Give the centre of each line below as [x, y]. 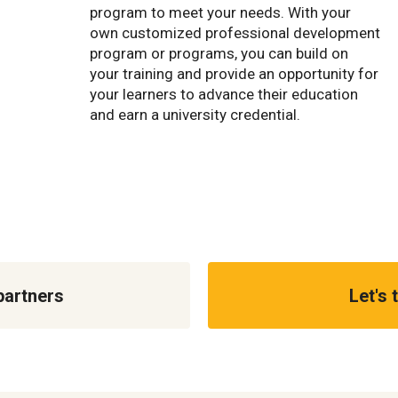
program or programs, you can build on [219, 54]
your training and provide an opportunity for [234, 74]
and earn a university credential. [195, 115]
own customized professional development [235, 33]
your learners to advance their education [224, 95]
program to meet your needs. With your [220, 13]
